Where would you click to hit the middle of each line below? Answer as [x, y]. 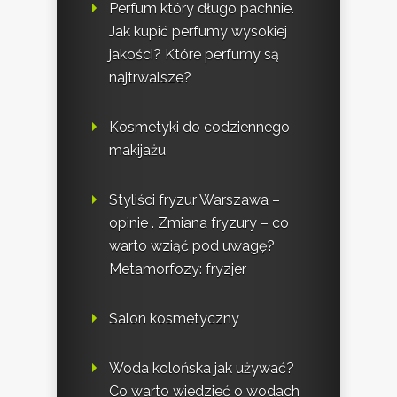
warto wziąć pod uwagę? [192, 246]
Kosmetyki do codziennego [199, 128]
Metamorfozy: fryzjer [178, 269]
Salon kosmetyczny [174, 319]
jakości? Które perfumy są [194, 55]
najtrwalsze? [150, 78]
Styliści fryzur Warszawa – [195, 200]
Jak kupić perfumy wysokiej [198, 32]
